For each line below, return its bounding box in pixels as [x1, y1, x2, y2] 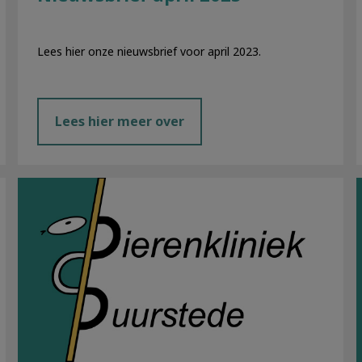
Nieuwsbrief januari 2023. [18, 175, 178, 194]
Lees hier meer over [55, 112, 185, 130]
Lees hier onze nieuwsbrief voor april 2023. [37, 44, 262, 60]
